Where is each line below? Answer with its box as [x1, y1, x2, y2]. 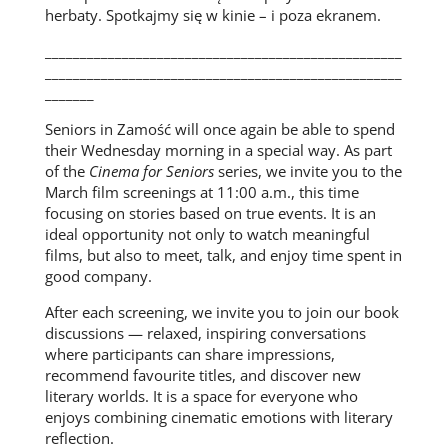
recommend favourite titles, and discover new [44, 365, 361, 386]
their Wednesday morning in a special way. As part [44, 140, 392, 161]
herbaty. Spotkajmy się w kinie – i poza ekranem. [44, 5, 381, 26]
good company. [44, 266, 152, 287]
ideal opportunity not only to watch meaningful [44, 224, 370, 245]
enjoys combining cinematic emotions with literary [44, 407, 393, 428]
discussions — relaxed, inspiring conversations [44, 323, 366, 344]
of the [44, 161, 89, 182]
